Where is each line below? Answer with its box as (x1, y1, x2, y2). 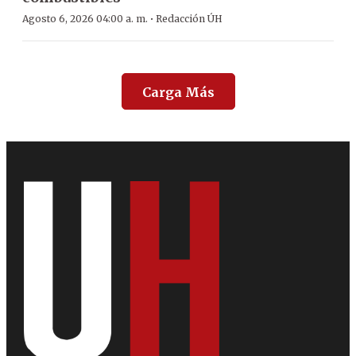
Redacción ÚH (156, 12, 222, 25)
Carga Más (141, 83, 215, 100)
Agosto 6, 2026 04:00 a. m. (22, 12, 148, 25)
